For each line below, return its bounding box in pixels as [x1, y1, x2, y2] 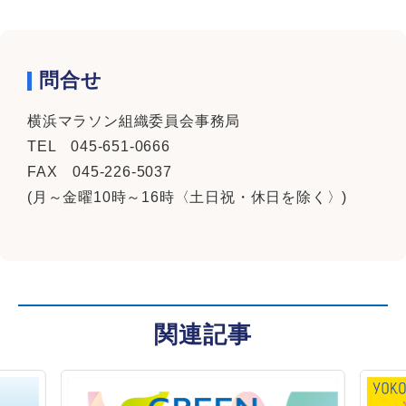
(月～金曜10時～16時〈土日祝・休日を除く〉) [27, 188, 348, 205]
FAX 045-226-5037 [27, 163, 172, 179]
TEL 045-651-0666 [27, 138, 170, 154]
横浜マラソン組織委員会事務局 [27, 112, 241, 129]
